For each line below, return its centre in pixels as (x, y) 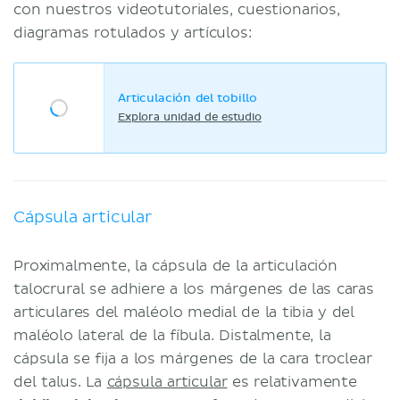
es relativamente (292, 382)
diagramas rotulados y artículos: (133, 33)
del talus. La (60, 382)
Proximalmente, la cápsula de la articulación (175, 266)
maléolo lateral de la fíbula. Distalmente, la (172, 335)
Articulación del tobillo (187, 99)
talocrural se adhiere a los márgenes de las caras (194, 289)
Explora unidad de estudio (190, 118)
